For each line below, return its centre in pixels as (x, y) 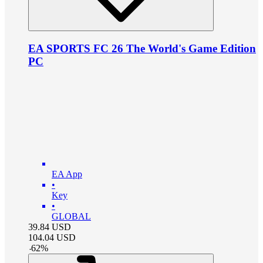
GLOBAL (71, 217)
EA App (67, 174)
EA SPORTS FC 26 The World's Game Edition (142, 48)
